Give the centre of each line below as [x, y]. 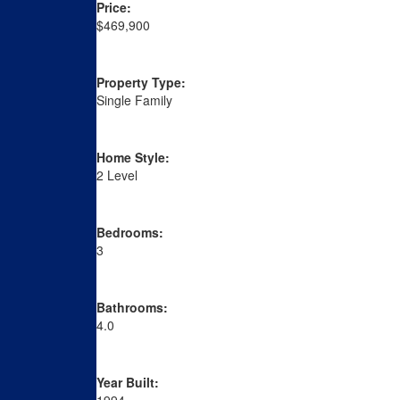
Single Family [134, 100]
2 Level [117, 175]
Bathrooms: [132, 308]
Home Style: [133, 158]
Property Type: [141, 83]
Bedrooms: [129, 233]
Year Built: [127, 383]
